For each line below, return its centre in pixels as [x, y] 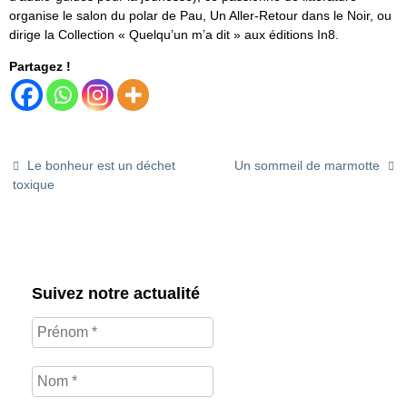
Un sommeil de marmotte [308, 165]
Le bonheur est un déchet [100, 165]
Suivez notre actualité [116, 294]
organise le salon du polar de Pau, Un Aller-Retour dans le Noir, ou [200, 15]
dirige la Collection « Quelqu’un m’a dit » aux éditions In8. [174, 34]
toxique [34, 184]
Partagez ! [40, 67]
